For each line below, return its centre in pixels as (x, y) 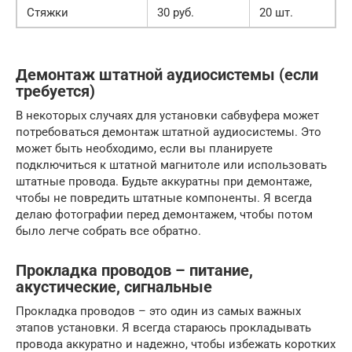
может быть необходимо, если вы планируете (144, 148)
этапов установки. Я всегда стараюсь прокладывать (163, 327)
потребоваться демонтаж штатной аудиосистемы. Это (169, 132)
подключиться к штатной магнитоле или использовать (171, 165)
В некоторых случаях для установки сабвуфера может (167, 115)
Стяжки (48, 12)
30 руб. (176, 12)
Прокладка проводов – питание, (134, 270)
